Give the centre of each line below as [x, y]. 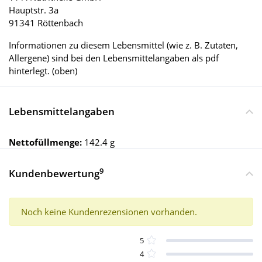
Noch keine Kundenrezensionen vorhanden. [109, 212]
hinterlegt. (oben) [43, 71]
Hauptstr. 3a [34, 10]
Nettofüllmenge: [46, 142]
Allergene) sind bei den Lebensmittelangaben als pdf [114, 58]
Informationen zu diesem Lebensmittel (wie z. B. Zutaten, [123, 45]
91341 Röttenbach [46, 23]
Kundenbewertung [54, 174]
